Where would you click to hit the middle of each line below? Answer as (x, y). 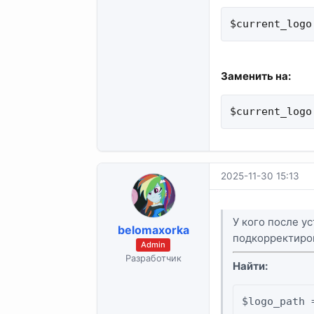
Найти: (251, 266)
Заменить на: (256, 76)
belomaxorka (153, 230)
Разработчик (153, 259)
